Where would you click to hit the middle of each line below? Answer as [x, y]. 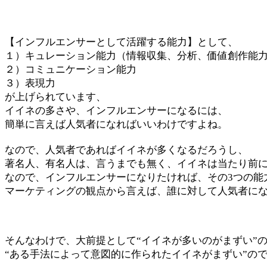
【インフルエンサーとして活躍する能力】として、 [121, 42]
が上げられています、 [55, 97]
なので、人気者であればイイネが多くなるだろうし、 [126, 150]
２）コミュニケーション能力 [71, 69]
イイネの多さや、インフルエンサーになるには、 [116, 111]
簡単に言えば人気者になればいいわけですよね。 [116, 124]
